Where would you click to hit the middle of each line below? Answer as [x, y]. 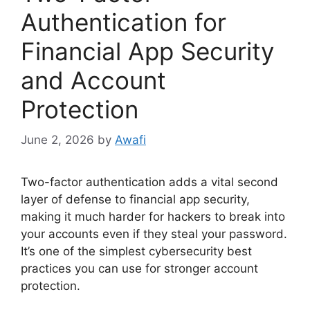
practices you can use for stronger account [139, 268]
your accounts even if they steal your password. [154, 234]
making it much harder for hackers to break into [153, 217]
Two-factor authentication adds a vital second [149, 182]
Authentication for [124, 22]
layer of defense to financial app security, [135, 199]
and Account [93, 80]
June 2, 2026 [57, 140]
